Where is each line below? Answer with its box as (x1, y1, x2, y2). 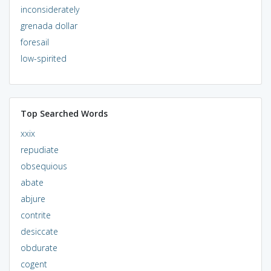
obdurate (20, 241, 57, 253)
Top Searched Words (20, 107, 108, 119)
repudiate (20, 143, 59, 155)
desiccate (20, 225, 58, 237)
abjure (20, 192, 45, 204)
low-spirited (20, 52, 67, 64)
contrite (20, 209, 51, 221)
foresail (20, 36, 49, 48)
